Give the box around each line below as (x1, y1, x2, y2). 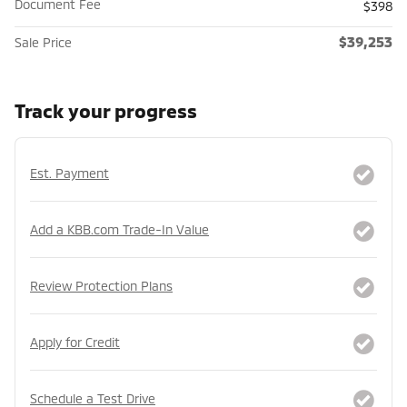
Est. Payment (30, 164, 109, 181)
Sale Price (15, 34, 72, 50)
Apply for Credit (30, 333, 120, 350)
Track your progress (15, 98, 197, 122)
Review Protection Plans (30, 277, 173, 293)
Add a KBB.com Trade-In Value (30, 221, 209, 237)
